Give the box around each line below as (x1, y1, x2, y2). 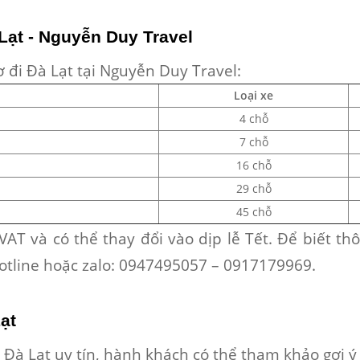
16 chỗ (235, 157, 272, 173)
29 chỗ (235, 181, 272, 196)
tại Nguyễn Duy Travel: (77, 60, 241, 80)
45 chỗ (235, 204, 272, 219)
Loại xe (234, 88, 273, 103)
